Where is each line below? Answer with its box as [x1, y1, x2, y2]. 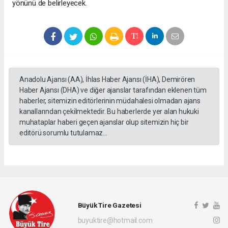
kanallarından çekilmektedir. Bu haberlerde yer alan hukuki [19, 107, 199, 116]
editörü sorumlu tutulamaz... [19, 128, 107, 137]
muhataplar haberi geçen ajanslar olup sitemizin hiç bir [19, 118, 189, 126]
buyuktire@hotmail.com [77, 216, 153, 225]
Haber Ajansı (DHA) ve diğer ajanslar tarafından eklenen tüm [19, 85, 207, 94]
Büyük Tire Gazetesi [77, 201, 141, 210]
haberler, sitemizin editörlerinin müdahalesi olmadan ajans [19, 96, 201, 105]
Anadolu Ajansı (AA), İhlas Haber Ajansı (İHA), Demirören [19, 75, 195, 83]
